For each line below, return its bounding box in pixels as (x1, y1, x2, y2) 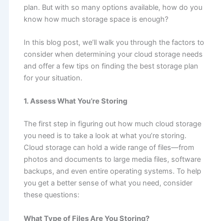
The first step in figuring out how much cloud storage (23, 119, 201, 129)
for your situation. (23, 74, 82, 83)
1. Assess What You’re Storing (23, 97, 127, 106)
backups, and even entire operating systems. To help (23, 167, 201, 176)
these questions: (23, 190, 79, 200)
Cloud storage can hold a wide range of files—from (23, 143, 194, 152)
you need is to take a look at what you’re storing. (23, 131, 186, 141)
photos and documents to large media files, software (23, 155, 201, 164)
